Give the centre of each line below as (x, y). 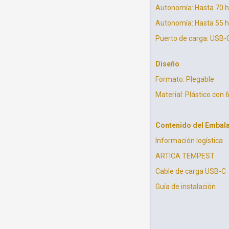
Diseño (167, 64)
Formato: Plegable (185, 79)
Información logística (189, 141)
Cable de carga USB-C (190, 171)
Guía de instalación (185, 187)
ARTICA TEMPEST (185, 156)
